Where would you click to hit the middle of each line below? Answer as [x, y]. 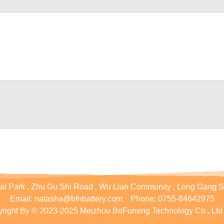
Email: [21, 199]
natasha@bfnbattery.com [78, 199]
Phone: [143, 199]
